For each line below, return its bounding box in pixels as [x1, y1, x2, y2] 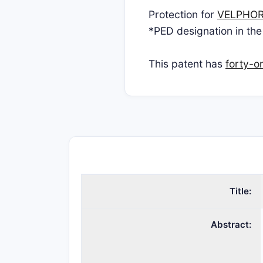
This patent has [149, 58, 225, 70]
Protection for [149, 8, 217, 21]
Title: [230, 186, 251, 197]
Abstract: [211, 219, 251, 230]
